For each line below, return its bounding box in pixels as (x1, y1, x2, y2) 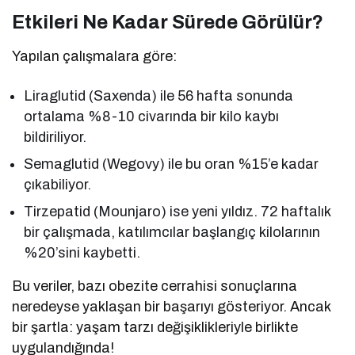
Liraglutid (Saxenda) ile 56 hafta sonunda (24, 88, 294, 105)
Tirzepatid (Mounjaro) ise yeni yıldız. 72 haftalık (24, 204, 331, 220)
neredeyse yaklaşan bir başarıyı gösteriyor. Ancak (12, 299, 331, 315)
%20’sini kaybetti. (24, 245, 141, 261)
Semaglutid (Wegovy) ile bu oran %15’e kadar (24, 156, 319, 173)
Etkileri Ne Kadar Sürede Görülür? (12, 12, 323, 33)
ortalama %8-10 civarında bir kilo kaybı (24, 109, 280, 125)
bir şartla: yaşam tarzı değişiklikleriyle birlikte (12, 319, 299, 336)
